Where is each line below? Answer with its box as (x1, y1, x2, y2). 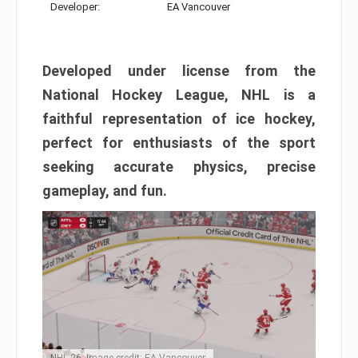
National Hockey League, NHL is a (42, 86, 316, 103)
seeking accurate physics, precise (42, 157, 316, 175)
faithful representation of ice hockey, (42, 109, 316, 127)
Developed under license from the (42, 62, 316, 79)
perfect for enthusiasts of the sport (42, 133, 316, 151)
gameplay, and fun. (42, 181, 167, 199)
